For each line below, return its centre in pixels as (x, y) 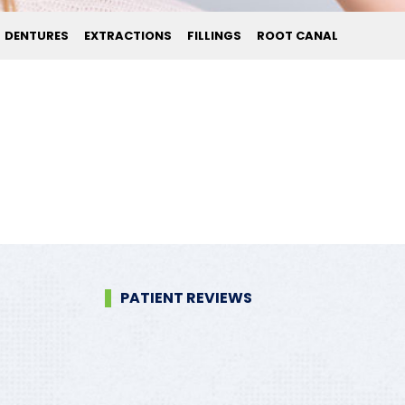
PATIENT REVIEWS (186, 297)
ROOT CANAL (297, 35)
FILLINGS (214, 35)
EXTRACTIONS (128, 35)
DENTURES (37, 35)
